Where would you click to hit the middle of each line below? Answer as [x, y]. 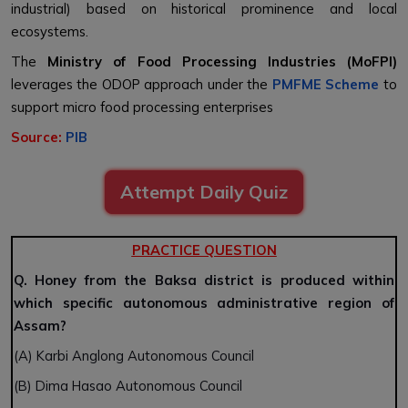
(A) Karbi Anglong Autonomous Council [134, 356]
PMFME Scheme [326, 85]
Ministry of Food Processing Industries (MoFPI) [223, 62]
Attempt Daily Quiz [204, 192]
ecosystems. [50, 32]
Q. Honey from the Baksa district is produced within [204, 280]
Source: [38, 138]
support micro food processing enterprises [142, 107]
